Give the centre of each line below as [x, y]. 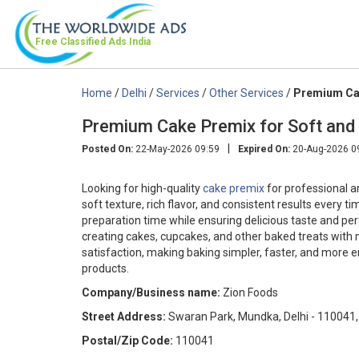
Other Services [246, 93]
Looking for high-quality [142, 188]
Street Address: [124, 316]
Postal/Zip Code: [127, 340]
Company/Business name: [151, 292]
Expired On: [264, 149]
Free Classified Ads [82, 42]
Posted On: [107, 149]
